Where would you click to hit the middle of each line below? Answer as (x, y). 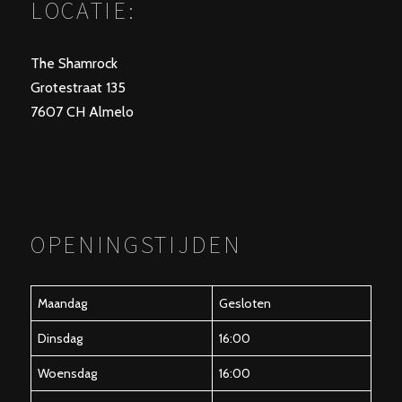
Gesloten (245, 303)
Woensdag (67, 373)
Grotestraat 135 (78, 87)
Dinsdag (60, 338)
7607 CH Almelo (82, 112)
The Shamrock (74, 63)
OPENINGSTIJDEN (136, 245)
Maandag (62, 303)
